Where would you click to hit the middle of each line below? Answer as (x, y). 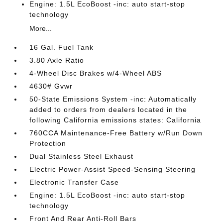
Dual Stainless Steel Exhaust (82, 156)
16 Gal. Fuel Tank (62, 47)
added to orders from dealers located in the (109, 109)
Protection (48, 143)
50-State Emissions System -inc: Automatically (113, 99)
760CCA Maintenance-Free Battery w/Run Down (116, 133)
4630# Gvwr (51, 86)
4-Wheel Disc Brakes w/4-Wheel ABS (96, 73)
